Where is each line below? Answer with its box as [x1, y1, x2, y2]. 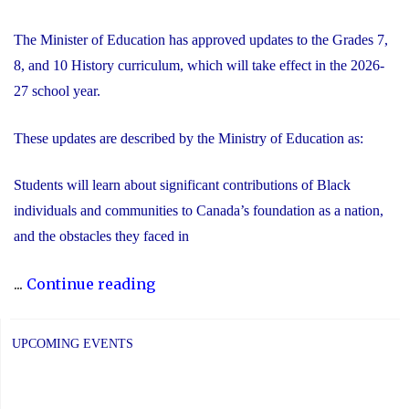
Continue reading [26, 275, 155, 294]
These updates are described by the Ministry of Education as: [14, 130, 363, 146]
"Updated [154, 274, 223, 293]
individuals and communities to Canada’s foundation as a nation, [14, 203, 383, 219]
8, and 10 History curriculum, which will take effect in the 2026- [14, 58, 384, 74]
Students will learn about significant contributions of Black [14, 177, 351, 194]
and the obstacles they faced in [14, 228, 189, 245]
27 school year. [14, 83, 104, 100]
